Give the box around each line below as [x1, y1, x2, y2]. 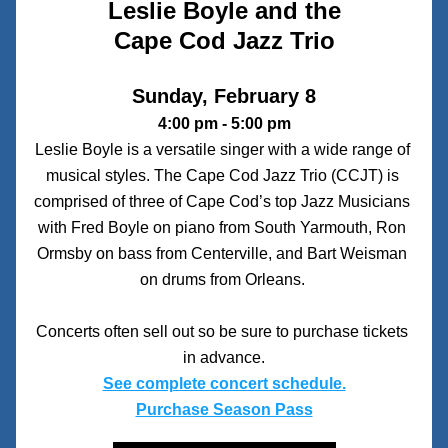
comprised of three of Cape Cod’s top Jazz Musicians [34, 193, 410, 210]
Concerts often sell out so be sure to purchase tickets [36, 323, 408, 340]
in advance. [183, 349, 265, 366]
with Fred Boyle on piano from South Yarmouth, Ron [38, 219, 406, 236]
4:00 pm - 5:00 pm [157, 115, 291, 132]
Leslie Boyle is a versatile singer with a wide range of [34, 141, 410, 158]
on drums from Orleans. [139, 271, 309, 288]
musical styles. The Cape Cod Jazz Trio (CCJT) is [45, 167, 399, 184]
